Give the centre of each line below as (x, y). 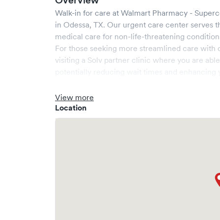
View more (74, 97)
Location (71, 108)
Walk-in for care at (88, 13)
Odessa (76, 25)
